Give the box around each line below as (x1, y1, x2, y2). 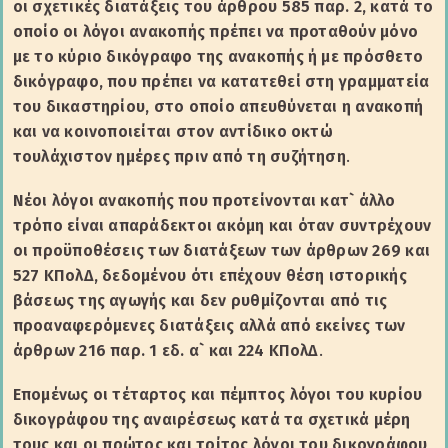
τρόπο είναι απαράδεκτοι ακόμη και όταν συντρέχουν (12, 215, 432, 235)
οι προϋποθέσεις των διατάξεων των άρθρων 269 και (12, 240, 431, 260)
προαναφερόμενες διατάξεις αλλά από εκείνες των (12, 315, 406, 335)
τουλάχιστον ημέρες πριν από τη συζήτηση (12, 146, 346, 166)
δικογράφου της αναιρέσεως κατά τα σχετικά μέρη (12, 409, 411, 429)
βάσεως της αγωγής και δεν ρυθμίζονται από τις (12, 290, 388, 310)
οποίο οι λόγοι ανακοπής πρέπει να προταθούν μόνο (12, 21, 419, 41)
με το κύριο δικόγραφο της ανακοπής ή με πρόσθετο (12, 46, 424, 66)
